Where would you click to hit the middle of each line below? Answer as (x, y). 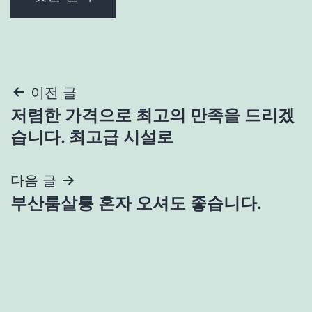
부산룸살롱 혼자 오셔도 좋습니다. (136, 203)
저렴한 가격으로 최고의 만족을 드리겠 (153, 115)
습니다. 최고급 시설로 (92, 136)
